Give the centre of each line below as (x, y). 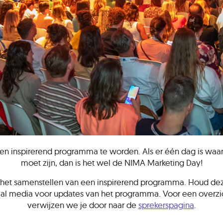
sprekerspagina (166, 205)
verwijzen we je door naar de (83, 205)
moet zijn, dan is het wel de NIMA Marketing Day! (111, 163)
